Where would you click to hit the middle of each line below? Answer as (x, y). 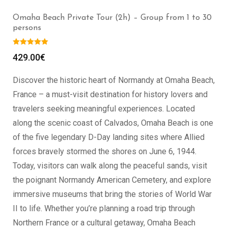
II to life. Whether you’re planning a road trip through (104, 208)
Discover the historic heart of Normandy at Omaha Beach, (114, 80)
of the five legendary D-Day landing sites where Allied (109, 137)
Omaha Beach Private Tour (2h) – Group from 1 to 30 (112, 18)
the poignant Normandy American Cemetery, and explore (112, 180)
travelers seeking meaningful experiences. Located (104, 108)
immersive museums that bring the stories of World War (112, 194)
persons (27, 28)
